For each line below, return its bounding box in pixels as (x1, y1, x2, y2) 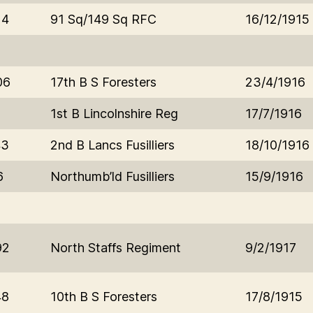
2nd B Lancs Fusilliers (50, 137, 175, 152)
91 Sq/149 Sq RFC (50, 11, 156, 27)
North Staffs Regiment (50, 240, 181, 255)
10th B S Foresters (50, 289, 157, 304)
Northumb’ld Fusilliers (50, 168, 175, 184)
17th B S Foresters (50, 74, 156, 89)
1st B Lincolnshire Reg (50, 105, 178, 121)
